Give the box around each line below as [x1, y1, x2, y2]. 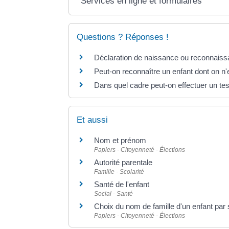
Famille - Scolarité [94, 168, 145, 175]
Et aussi [77, 114, 108, 125]
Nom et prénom [94, 135, 147, 145]
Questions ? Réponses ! [77, 32, 169, 42]
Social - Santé [94, 190, 133, 197]
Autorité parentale [94, 157, 153, 167]
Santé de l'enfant [94, 179, 150, 189]
